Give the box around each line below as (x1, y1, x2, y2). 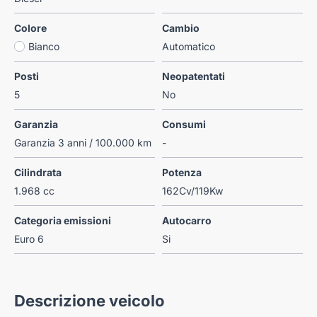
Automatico (162, 40, 215, 53)
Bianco (28, 40, 59, 53)
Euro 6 (14, 233, 44, 246)
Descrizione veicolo (14, 292, 165, 311)
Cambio (162, 22, 200, 35)
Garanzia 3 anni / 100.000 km (14, 137, 151, 149)
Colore (14, 22, 47, 35)
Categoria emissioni (14, 214, 111, 227)
